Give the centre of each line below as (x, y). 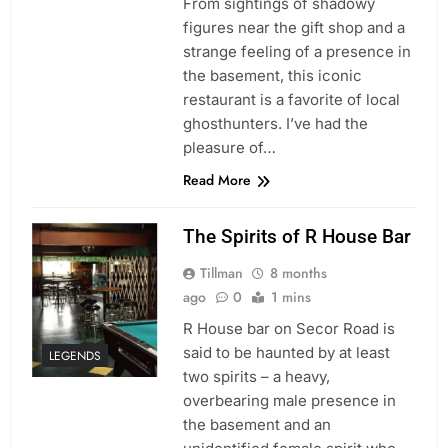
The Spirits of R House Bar (296, 237)
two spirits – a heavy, (256, 377)
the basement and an (256, 425)
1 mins (290, 297)
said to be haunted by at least (286, 353)
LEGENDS (75, 355)
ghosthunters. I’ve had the (275, 124)
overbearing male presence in (289, 401)
